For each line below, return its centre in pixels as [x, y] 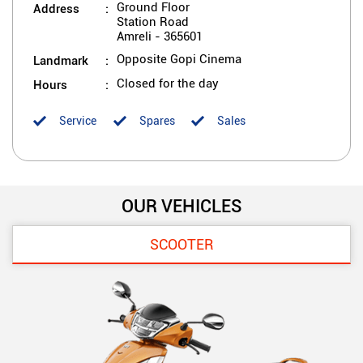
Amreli [134, 36]
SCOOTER [181, 244]
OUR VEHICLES [181, 205]
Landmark [61, 60]
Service [78, 120]
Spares [157, 120]
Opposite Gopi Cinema [179, 59]
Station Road [153, 21]
